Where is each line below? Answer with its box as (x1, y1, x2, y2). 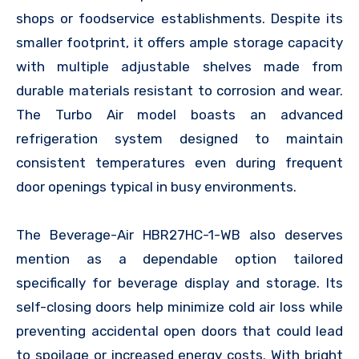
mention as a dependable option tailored (16, 250, 343, 267)
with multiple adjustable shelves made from (16, 58, 343, 75)
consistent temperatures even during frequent (16, 154, 343, 171)
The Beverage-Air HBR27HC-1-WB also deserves (16, 226, 343, 243)
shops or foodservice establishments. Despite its (16, 10, 343, 26)
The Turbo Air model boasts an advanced (16, 106, 343, 123)
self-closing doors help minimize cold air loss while (16, 298, 343, 315)
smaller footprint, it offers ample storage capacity (16, 34, 343, 50)
